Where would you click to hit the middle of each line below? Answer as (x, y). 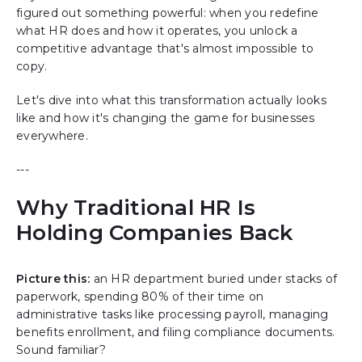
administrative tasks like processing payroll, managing (173, 315)
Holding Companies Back (155, 233)
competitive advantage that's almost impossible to (165, 48)
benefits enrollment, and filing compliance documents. (176, 333)
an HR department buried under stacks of (214, 279)
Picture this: (53, 279)
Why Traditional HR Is (136, 208)
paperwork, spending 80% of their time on (140, 297)
